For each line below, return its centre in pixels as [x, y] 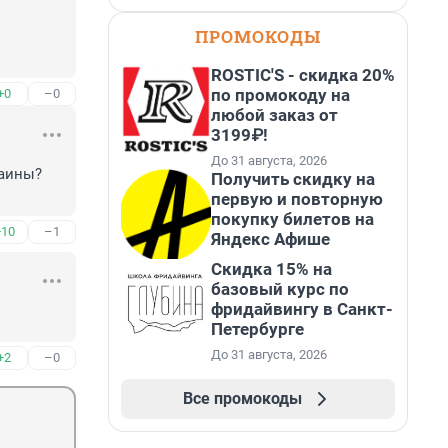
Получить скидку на [293, 179]
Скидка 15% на [271, 269]
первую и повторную [297, 199]
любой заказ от [274, 115]
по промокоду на [280, 95]
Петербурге [257, 329]
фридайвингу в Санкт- [302, 309]
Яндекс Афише [270, 239]
